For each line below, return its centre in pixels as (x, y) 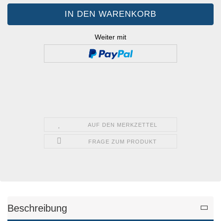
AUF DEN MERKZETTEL (123, 125)
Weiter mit (110, 37)
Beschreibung (37, 208)
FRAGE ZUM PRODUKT (123, 141)
